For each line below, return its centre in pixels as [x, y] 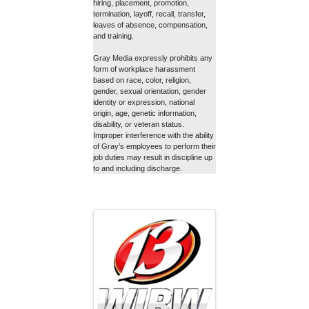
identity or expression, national [144, 102]
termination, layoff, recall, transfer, [149, 14]
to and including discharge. [138, 169]
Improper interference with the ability [153, 136]
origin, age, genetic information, [145, 113]
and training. [113, 36]
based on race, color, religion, [142, 80]
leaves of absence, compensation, [150, 25]
